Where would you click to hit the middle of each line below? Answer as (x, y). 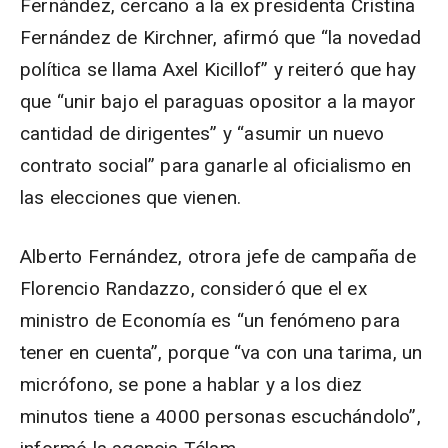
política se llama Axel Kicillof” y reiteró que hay (218, 69)
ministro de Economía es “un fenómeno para (210, 320)
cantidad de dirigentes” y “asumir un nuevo (202, 133)
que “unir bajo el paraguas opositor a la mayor (218, 101)
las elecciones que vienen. (131, 197)
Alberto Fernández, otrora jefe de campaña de (218, 256)
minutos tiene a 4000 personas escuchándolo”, (220, 416)
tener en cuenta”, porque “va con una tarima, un (221, 352)
